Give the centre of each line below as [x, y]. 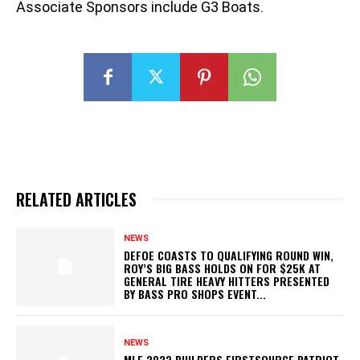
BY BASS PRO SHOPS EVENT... [195, 293]
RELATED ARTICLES [76, 200]
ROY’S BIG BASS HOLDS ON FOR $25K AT [223, 268]
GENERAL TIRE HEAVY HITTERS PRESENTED [227, 280]
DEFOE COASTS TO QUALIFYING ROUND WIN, [229, 255]
